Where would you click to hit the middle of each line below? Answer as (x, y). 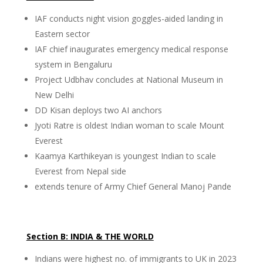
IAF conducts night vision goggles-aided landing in (129, 18)
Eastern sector (62, 34)
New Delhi (54, 95)
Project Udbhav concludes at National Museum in (129, 80)
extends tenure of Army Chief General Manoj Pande (133, 186)
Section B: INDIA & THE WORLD (90, 236)
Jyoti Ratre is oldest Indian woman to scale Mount (129, 125)
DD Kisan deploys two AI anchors (98, 110)
